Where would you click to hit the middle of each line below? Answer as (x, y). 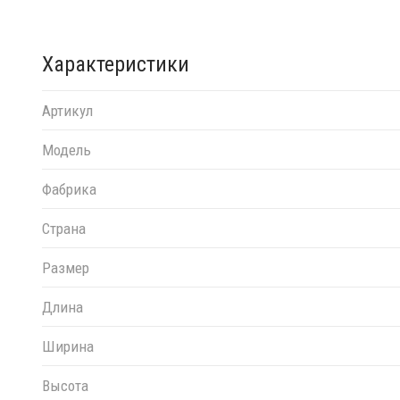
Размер (66, 267)
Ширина (68, 346)
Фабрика (69, 189)
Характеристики (116, 64)
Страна (64, 228)
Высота (65, 385)
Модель (67, 150)
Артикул (67, 110)
